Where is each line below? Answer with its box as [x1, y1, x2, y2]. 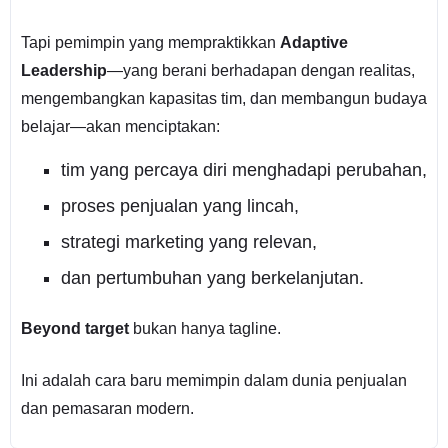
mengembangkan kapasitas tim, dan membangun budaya [20, 89, 427, 107]
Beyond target [20, 319, 129, 337]
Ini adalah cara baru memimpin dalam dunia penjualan [20, 371, 407, 389]
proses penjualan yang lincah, [60, 195, 299, 216]
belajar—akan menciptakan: [20, 117, 220, 135]
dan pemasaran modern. [20, 399, 194, 417]
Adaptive [279, 33, 348, 51]
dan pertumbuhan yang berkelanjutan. [60, 267, 364, 288]
